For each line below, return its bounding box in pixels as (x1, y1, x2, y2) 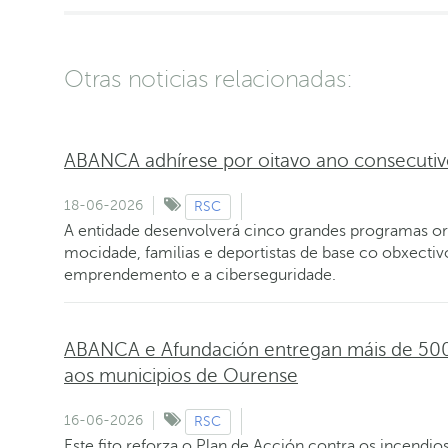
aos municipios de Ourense (64, 365, 298, 387)
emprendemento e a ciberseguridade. (64, 265, 336, 284)
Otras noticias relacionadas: (64, 66, 353, 94)
